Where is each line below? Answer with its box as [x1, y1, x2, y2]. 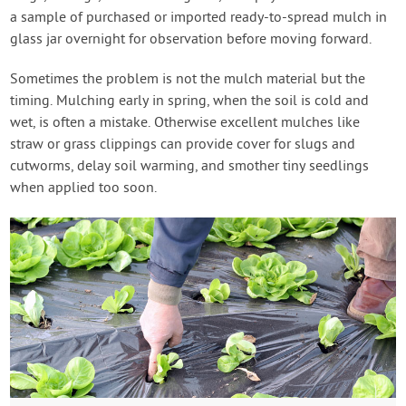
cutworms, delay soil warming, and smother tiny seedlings [10, 158, 370, 177]
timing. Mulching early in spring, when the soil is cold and [10, 92, 370, 111]
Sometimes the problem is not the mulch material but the [10, 71, 366, 90]
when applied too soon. [10, 179, 158, 198]
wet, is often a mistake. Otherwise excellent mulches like [10, 114, 361, 133]
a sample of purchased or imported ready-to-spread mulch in [10, 9, 388, 28]
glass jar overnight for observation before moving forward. [10, 31, 372, 50]
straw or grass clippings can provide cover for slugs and [10, 136, 356, 155]
